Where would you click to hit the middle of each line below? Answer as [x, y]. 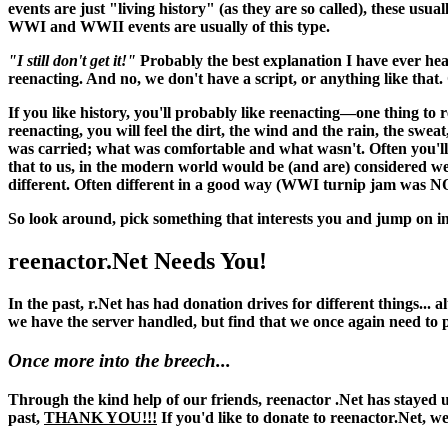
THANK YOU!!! [100, 417]
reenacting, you [62, 131]
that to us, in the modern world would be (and [165, 167]
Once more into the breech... [119, 360]
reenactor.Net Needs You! [137, 261]
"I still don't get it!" [72, 61]
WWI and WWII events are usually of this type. [169, 27]
